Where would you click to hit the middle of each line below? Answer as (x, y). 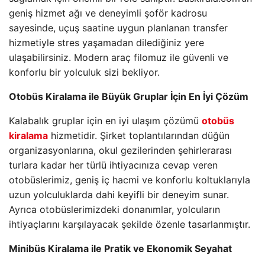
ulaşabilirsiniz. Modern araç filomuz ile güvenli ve (119, 57)
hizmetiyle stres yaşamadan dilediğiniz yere (106, 43)
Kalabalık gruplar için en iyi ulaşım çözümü (105, 121)
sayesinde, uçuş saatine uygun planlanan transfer (118, 28)
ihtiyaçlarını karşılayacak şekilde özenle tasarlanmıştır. (130, 224)
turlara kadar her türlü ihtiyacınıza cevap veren (113, 165)
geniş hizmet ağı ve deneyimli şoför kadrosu (108, 13)
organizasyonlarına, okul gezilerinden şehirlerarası (120, 150)
